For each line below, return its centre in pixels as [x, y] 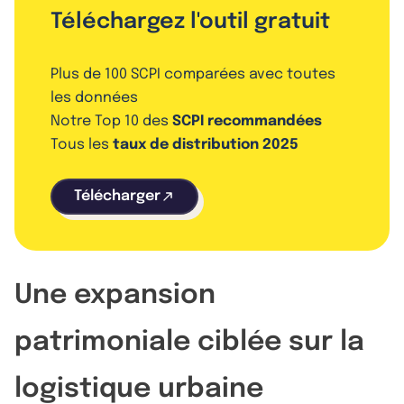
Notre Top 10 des [111, 121]
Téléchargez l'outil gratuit [190, 22]
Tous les [82, 144]
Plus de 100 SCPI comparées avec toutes [193, 74]
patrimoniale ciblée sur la [189, 342]
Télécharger [117, 196]
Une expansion [115, 295]
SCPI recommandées [247, 121]
